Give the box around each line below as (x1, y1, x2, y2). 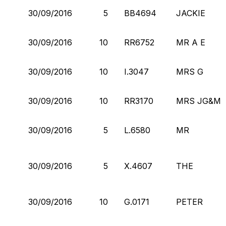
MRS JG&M (176, 95, 221, 106)
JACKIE (176, 8, 205, 18)
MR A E (176, 37, 205, 47)
